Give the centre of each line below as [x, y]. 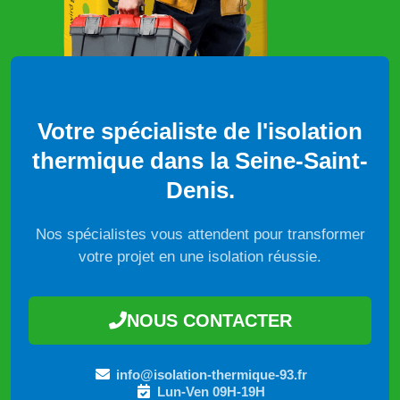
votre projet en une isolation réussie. [200, 256]
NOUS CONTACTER [209, 320]
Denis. [200, 190]
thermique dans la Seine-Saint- [200, 160]
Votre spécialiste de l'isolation [200, 131]
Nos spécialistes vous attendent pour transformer [200, 234]
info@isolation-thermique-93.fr [211, 374]
